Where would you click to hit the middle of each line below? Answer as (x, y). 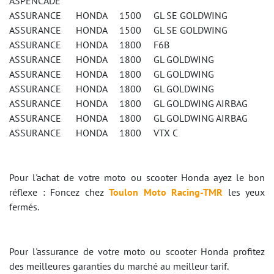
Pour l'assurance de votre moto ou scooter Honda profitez (137, 251)
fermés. (24, 207)
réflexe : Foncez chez (59, 192)
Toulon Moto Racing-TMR (166, 192)
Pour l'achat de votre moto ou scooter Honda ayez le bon (137, 177)
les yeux (244, 192)
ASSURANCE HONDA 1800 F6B (89, 45)
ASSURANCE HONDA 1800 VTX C (94, 133)
